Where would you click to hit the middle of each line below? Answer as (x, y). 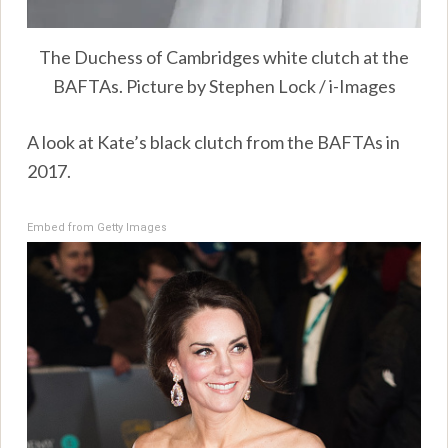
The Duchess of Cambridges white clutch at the (224, 56)
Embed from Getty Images (97, 227)
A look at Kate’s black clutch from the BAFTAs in (214, 141)
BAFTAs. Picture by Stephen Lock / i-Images (224, 85)
